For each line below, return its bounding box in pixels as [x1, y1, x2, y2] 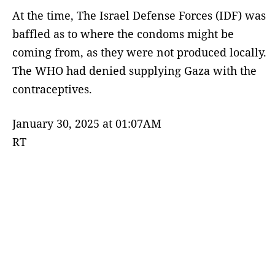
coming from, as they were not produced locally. [12, 45, 266, 60]
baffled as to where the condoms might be [12, 26, 234, 42]
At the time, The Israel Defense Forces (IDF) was [12, 8, 266, 23]
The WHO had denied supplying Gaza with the [12, 63, 257, 79]
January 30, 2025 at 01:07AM [12, 116, 161, 131]
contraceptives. [12, 82, 92, 97]
